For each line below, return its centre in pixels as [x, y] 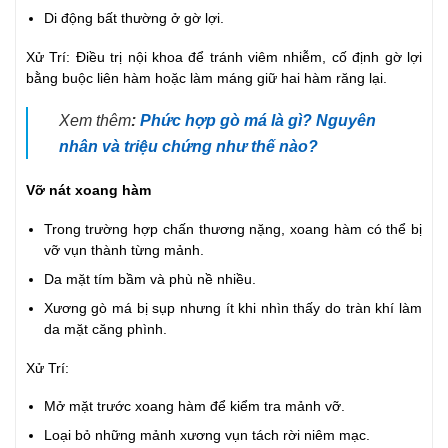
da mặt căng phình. [105, 329]
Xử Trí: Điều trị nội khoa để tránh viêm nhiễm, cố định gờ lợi [224, 58]
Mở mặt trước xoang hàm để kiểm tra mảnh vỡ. [194, 407]
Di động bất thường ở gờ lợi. [133, 19]
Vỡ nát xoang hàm [90, 190]
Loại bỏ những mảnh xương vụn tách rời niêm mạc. [206, 436]
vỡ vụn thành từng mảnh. [123, 250]
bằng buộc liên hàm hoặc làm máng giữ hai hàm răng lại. [206, 79]
